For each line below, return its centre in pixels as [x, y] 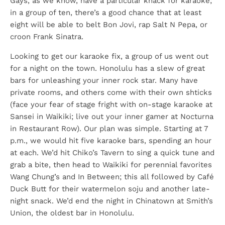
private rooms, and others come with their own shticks [111, 92]
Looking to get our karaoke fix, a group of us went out [109, 56]
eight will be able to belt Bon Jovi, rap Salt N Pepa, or [109, 25]
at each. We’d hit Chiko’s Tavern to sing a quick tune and [112, 153]
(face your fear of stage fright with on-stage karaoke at [111, 104]
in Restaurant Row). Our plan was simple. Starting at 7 [109, 129]
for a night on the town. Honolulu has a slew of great [107, 68]
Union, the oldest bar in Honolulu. [72, 213]
